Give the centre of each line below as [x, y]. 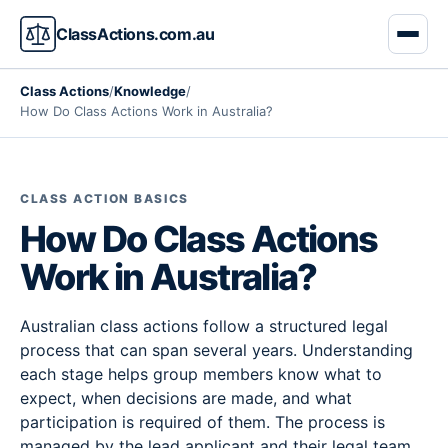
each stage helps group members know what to [201, 374]
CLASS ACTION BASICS [104, 198]
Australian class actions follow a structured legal [204, 326]
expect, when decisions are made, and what [186, 398]
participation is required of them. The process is [202, 422]
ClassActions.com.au [135, 34]
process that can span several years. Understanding [216, 350]
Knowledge [150, 91]
